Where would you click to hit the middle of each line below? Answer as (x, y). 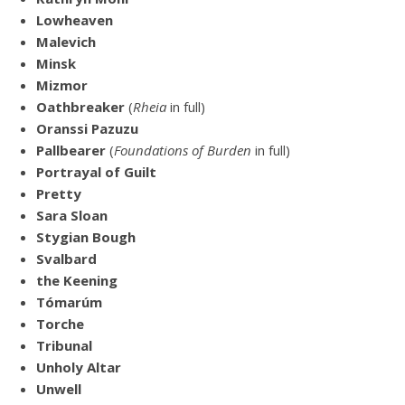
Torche (60, 324)
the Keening (77, 281)
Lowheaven (75, 20)
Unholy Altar (79, 367)
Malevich (66, 42)
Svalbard (66, 259)
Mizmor (62, 85)
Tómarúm (69, 302)
